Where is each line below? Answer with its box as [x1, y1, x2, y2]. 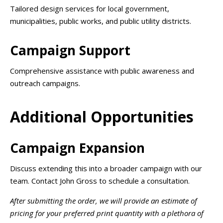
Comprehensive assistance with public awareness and [10, 66, 194, 76]
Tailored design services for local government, [10, 3, 169, 13]
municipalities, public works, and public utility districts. [10, 15, 191, 26]
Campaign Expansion [10, 139, 145, 157]
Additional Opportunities [10, 106, 194, 127]
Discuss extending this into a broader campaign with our [10, 163, 202, 174]
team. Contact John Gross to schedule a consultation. [10, 176, 190, 186]
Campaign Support [10, 41, 130, 60]
